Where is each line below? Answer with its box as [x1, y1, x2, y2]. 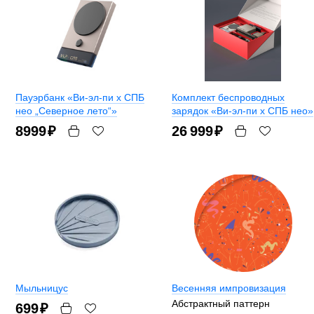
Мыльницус [15, 282, 68, 294]
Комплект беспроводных [172, 92, 285, 104]
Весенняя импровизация [172, 282, 286, 294]
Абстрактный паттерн [172, 297, 270, 309]
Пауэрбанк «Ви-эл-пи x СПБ [15, 92, 144, 104]
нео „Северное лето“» [15, 105, 117, 117]
